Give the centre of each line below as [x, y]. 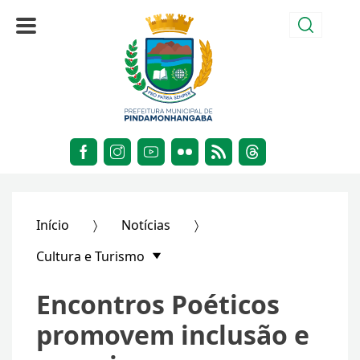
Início [53, 225]
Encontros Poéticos [158, 305]
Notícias [146, 225]
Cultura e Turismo [92, 257]
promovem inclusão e [173, 335]
